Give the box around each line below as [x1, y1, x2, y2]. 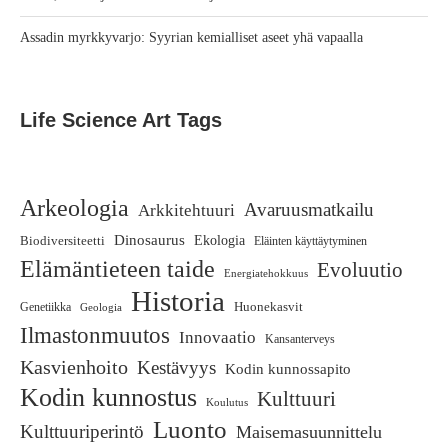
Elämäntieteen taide [20, 255, 215, 283]
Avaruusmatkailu [244, 199, 374, 221]
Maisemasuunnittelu [236, 422, 382, 443]
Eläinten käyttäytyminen [254, 234, 367, 249]
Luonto [153, 416, 227, 444]
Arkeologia [20, 194, 129, 222]
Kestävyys [137, 357, 216, 379]
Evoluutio [317, 258, 403, 283]
